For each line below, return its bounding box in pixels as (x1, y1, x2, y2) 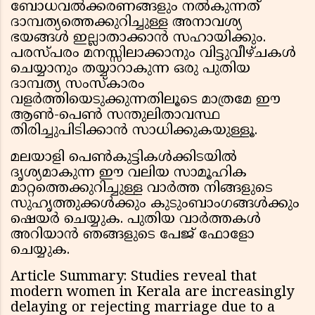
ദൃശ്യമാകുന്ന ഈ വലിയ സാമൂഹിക (11, 165, 247, 183)
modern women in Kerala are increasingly (11, 284, 294, 302)
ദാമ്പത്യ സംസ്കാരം (11, 76, 145, 94)
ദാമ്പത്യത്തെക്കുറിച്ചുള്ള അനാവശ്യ (11, 14, 243, 32)
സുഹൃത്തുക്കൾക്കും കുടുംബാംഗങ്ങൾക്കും (11, 195, 300, 214)
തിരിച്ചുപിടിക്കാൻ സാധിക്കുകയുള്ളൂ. (11, 122, 257, 141)
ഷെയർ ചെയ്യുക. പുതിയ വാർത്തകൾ (11, 211, 261, 229)
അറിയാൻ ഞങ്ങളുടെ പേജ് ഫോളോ (11, 226, 255, 245)
